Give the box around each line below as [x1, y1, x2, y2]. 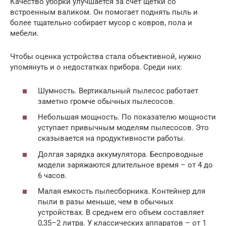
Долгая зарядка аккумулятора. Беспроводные [38, 149, 203, 159]
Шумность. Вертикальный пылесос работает [38, 86, 198, 95]
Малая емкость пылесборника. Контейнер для [38, 187, 205, 196]
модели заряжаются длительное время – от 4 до [38, 160, 213, 169]
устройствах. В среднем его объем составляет [38, 208, 204, 217]
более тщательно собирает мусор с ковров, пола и [10, 18, 192, 28]
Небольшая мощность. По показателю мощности [38, 112, 216, 122]
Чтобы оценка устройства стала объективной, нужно [10, 52, 201, 62]
